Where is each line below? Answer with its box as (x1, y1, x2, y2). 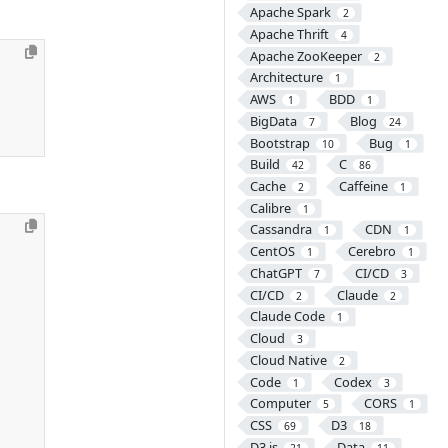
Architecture (249, 68, 323, 87)
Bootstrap (249, 133, 310, 152)
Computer (249, 394, 311, 413)
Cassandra (249, 220, 312, 239)
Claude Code (249, 307, 325, 326)
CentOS (249, 242, 295, 261)
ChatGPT (249, 263, 302, 282)
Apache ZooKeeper (249, 46, 362, 65)
